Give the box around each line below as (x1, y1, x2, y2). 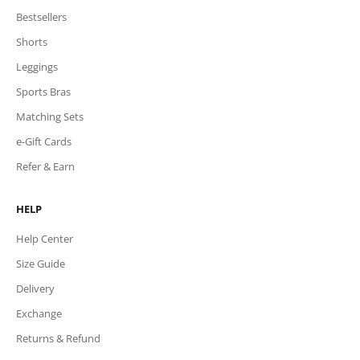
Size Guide (16, 256, 65, 271)
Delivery (16, 280, 55, 296)
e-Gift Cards (16, 133, 72, 149)
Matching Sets (16, 108, 84, 124)
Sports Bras (16, 84, 71, 99)
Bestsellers (16, 9, 67, 24)
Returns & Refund (16, 330, 100, 346)
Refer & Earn (16, 158, 75, 174)
